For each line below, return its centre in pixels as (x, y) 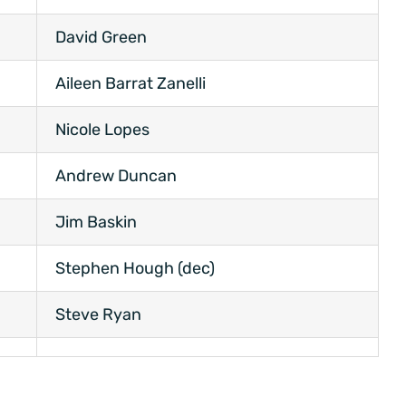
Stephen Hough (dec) (135, 269)
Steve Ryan (98, 315)
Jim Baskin (96, 222)
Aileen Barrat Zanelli (130, 84)
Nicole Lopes (102, 130)
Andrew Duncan (116, 176)
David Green (101, 38)
